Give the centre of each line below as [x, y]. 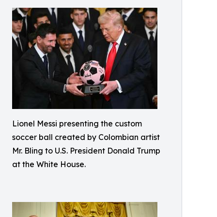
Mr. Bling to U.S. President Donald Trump [86, 151]
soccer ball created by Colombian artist [86, 137]
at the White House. [49, 164]
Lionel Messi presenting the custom [77, 124]
